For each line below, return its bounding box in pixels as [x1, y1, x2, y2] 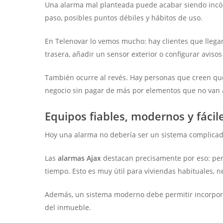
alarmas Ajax [58, 153, 102, 163]
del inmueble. [45, 203, 92, 213]
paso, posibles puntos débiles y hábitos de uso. [45, 13, 203, 23]
